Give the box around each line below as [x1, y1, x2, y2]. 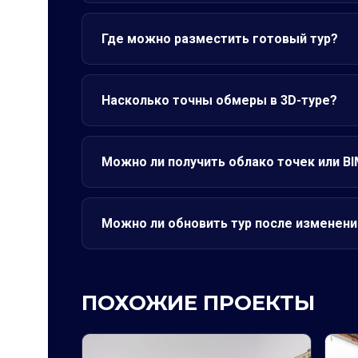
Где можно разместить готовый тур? [101, 31, 338, 46]
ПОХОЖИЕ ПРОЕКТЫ [82, 290, 315, 316]
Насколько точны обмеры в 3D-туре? [101, 93, 337, 108]
